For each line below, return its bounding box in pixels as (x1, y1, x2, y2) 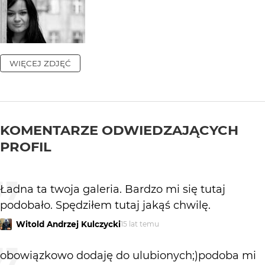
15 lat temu (120, 219, 159, 228)
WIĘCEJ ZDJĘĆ (9, 58, 71, 68)
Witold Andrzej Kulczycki (15, 219, 121, 229)
